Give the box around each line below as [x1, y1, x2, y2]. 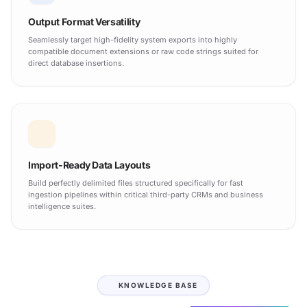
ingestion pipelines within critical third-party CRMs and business [28, 189, 263, 199]
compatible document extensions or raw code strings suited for [28, 46, 258, 56]
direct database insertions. [28, 58, 124, 68]
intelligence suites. [28, 201, 96, 211]
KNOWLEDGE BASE [118, 281, 198, 289]
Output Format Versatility [28, 15, 140, 27]
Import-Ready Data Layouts [28, 158, 151, 171]
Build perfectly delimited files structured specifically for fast [28, 177, 243, 188]
